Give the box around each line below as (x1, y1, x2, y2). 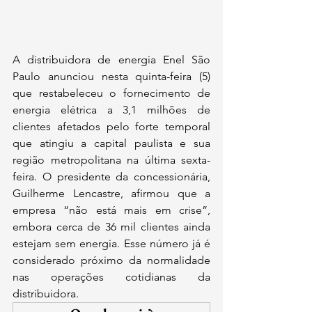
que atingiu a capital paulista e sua (13, 136, 210, 150)
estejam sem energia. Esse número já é (13, 237, 210, 250)
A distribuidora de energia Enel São (13, 53, 210, 66)
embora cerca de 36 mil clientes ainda (13, 220, 210, 233)
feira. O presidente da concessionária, (13, 170, 210, 183)
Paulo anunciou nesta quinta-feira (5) (13, 70, 210, 83)
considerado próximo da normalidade (13, 253, 210, 267)
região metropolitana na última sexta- (13, 153, 210, 166)
